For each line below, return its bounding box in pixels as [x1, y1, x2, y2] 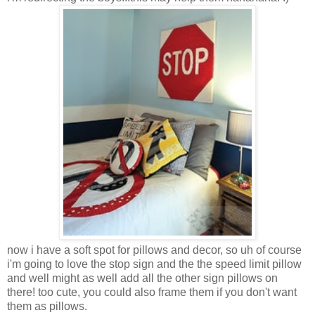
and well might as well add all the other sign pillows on [7, 271, 278, 284]
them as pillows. [7, 300, 87, 312]
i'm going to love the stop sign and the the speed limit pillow [7, 257, 302, 270]
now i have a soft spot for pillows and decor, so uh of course [7, 243, 302, 256]
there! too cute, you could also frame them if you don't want [7, 285, 297, 298]
